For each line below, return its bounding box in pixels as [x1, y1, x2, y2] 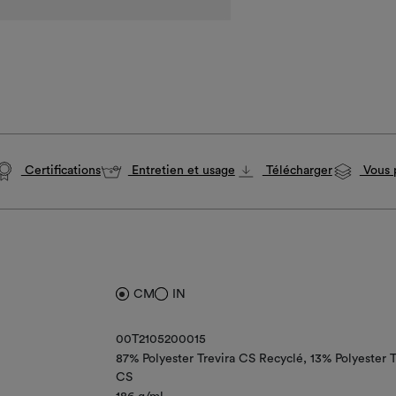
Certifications [20, 164, 101, 178]
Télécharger [262, 164, 332, 178]
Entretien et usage [127, 164, 235, 178]
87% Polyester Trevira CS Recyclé [115, 353, 303, 365]
